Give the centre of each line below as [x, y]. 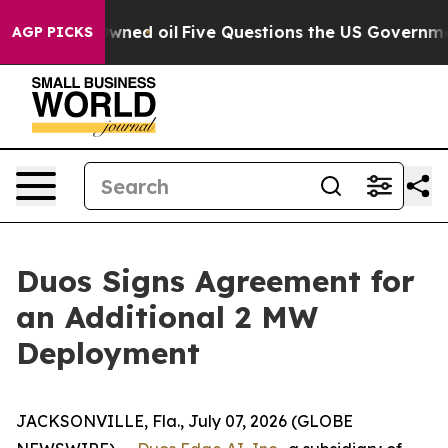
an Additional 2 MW [167, 317]
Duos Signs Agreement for [215, 281]
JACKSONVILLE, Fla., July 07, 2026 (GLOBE [184, 421]
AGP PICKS [52, 32]
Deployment [108, 353]
